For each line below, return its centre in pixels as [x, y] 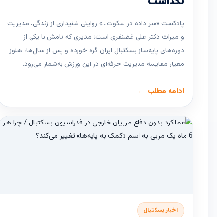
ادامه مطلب [166, 92]
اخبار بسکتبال [161, 210]
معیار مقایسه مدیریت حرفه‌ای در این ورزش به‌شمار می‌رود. [103, 65]
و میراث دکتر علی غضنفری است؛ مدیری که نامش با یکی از [104, 38]
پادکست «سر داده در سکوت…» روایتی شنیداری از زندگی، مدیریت [96, 24]
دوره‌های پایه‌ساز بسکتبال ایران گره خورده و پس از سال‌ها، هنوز [97, 51]
